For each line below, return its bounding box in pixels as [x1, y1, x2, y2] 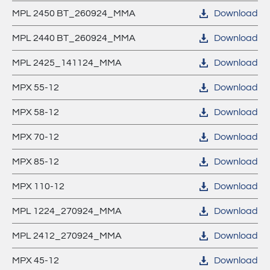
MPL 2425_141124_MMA [12, 58, 122, 67]
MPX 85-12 [12, 157, 59, 166]
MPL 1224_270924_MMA [12, 206, 122, 216]
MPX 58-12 [12, 107, 59, 117]
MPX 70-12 [12, 132, 59, 142]
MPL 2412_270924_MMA [12, 231, 122, 240]
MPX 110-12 [12, 181, 64, 191]
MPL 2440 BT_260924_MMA [12, 33, 136, 43]
